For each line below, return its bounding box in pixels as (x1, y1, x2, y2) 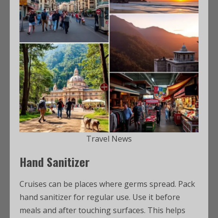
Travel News (86, 133, 132, 144)
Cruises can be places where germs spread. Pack (19, 179, 195, 189)
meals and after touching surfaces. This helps (19, 205, 185, 216)
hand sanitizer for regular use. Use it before (19, 192, 180, 202)
